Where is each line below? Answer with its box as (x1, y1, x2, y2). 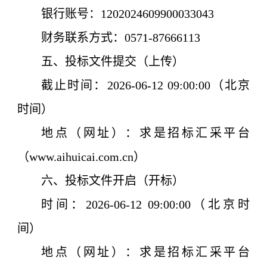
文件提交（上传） (89, 55, 184, 69)
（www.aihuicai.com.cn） (17, 150, 145, 164)
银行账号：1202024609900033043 (41, 7, 214, 21)
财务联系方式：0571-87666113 (41, 31, 200, 45)
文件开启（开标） (89, 174, 184, 188)
